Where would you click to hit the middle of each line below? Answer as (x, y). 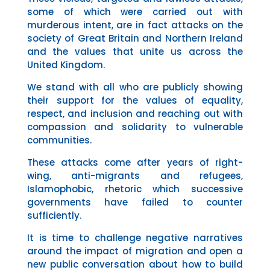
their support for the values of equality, (135, 100)
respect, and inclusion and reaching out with (135, 113)
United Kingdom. (66, 64)
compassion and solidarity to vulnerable (135, 127)
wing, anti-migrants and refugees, (135, 175)
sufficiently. (54, 215)
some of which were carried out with (135, 11)
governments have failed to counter (135, 202)
